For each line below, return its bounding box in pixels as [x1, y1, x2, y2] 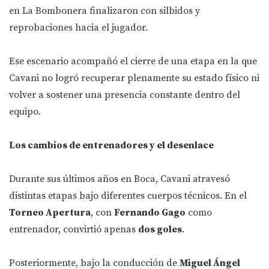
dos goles [138, 223, 182, 236]
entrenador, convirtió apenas [9, 223, 138, 236]
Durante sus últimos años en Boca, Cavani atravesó [9, 173, 230, 186]
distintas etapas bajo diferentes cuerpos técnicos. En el [9, 190, 247, 202]
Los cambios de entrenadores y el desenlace [9, 139, 214, 152]
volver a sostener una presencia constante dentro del [9, 89, 240, 101]
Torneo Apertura [9, 207, 91, 219]
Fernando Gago [114, 207, 186, 219]
